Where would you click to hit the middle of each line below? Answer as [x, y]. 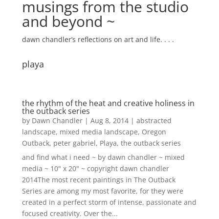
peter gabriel [74, 143]
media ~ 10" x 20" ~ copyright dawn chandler [95, 168]
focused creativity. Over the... [70, 213]
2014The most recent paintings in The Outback [99, 179]
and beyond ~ [68, 21]
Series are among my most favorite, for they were [102, 191]
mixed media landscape [99, 131]
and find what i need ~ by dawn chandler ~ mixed [103, 157]
